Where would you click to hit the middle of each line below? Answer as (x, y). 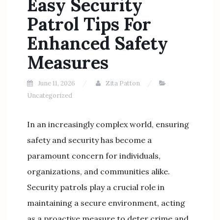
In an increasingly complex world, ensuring (108, 124)
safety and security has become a (89, 140)
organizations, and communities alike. (98, 171)
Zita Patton (123, 83)
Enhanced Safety (97, 43)
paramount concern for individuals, (94, 156)
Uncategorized (50, 96)
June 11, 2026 (56, 83)
